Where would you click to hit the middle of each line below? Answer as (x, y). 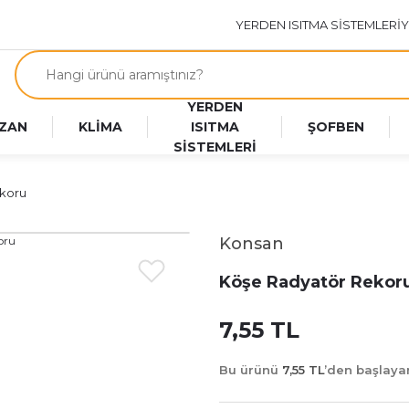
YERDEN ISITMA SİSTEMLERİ (318, 24)
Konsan (252, 244)
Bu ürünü (251, 370)
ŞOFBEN (336, 127)
